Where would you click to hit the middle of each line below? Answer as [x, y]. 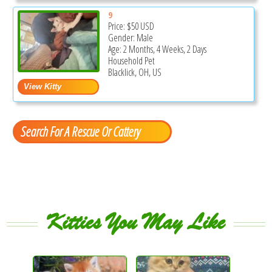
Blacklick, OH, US [134, 73]
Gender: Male [130, 38]
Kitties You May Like [136, 222]
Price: [117, 26]
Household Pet [131, 61]
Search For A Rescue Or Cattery [80, 131]
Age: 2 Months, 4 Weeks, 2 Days [157, 49]
